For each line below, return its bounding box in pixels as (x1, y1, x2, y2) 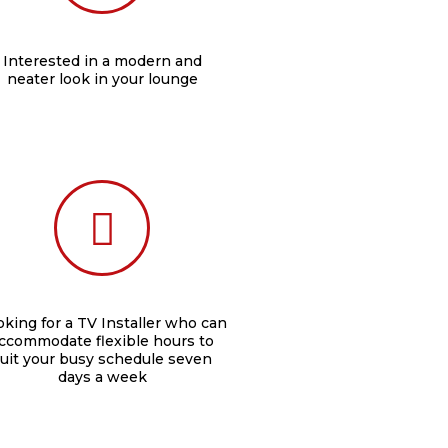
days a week (57, 368, 147, 386)
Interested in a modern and (2, 52, 202, 70)
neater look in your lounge (6, 70, 198, 88)
